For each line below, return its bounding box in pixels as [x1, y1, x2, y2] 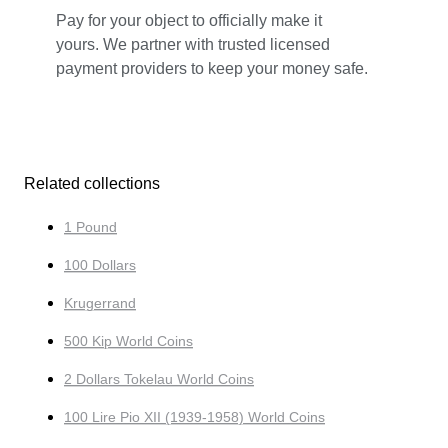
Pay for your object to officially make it [56, 11, 322, 29]
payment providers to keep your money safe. [56, 59, 368, 77]
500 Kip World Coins [64, 332, 193, 349]
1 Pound [64, 218, 117, 235]
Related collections [24, 174, 160, 192]
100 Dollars [64, 256, 136, 273]
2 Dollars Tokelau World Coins [64, 370, 254, 387]
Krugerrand [64, 294, 136, 311]
